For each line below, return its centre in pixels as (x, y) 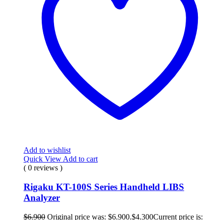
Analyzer (42, 197)
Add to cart (80, 159)
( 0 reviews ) (43, 168)
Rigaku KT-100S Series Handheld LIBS (104, 187)
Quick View (43, 159)
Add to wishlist (47, 150)
